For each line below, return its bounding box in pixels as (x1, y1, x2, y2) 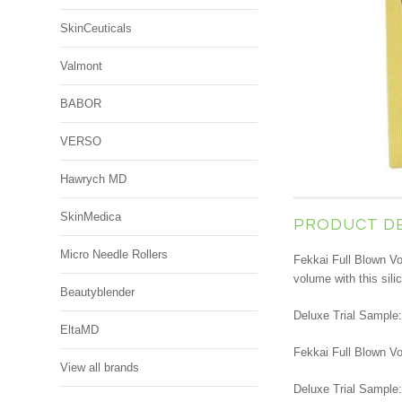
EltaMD (60, 323, 100, 336)
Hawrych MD (60, 172, 127, 186)
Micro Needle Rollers (60, 248, 169, 261)
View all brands (60, 361, 140, 374)
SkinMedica (60, 210, 122, 223)
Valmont (60, 59, 103, 73)
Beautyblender (60, 285, 135, 299)
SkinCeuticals (60, 22, 133, 35)
